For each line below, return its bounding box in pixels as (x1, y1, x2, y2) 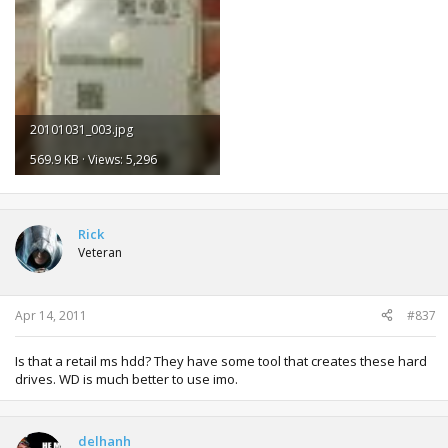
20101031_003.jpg (30, 120, 133, 138)
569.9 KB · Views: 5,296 (30, 150, 157, 168)
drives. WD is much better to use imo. (15, 369, 238, 388)
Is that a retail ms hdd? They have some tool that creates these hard (15, 351, 427, 370)
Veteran (78, 244, 122, 261)
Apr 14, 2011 (15, 306, 87, 324)
